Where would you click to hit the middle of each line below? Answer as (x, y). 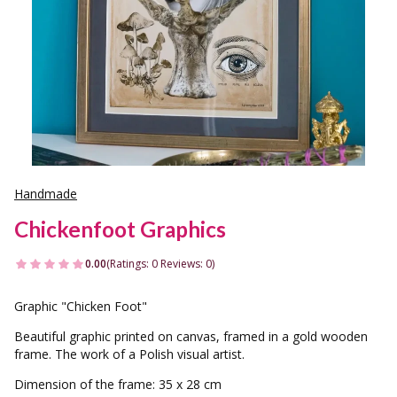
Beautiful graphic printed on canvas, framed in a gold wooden (191, 336)
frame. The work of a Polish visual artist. (129, 354)
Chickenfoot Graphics (120, 229)
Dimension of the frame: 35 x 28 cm (118, 384)
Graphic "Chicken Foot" (81, 306)
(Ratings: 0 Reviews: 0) (160, 264)
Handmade (46, 194)
